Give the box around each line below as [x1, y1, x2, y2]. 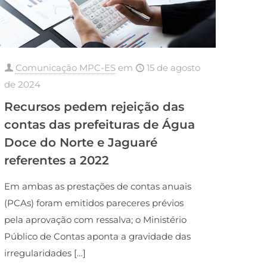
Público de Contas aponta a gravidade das [4, 231, 191, 243]
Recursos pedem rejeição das [4, 100, 185, 114]
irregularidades [4, 247, 72, 259]
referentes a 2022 [4, 153, 110, 168]
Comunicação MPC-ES [15, 62, 116, 74]
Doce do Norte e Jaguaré [4, 135, 158, 150]
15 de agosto [147, 62, 201, 74]
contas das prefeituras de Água [4, 117, 195, 132]
